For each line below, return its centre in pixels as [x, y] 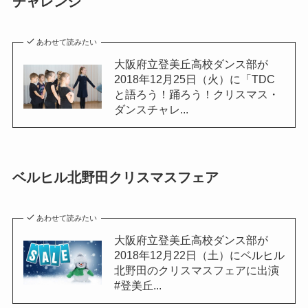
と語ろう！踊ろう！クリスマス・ [196, 94]
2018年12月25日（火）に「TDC [194, 79]
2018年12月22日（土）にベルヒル [199, 255]
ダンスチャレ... [151, 109]
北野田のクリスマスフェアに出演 [196, 270]
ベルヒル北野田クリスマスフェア [115, 177]
